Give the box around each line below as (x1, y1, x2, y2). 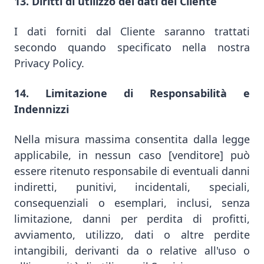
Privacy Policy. (14, 56, 84, 70)
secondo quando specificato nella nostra (14, 40, 250, 54)
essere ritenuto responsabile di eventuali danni (14, 164, 250, 178)
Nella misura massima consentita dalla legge (14, 132, 250, 146)
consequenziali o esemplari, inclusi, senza (14, 196, 250, 210)
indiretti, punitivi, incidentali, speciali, (14, 180, 250, 194)
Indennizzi (14, 102, 69, 116)
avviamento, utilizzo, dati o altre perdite (14, 227, 250, 242)
